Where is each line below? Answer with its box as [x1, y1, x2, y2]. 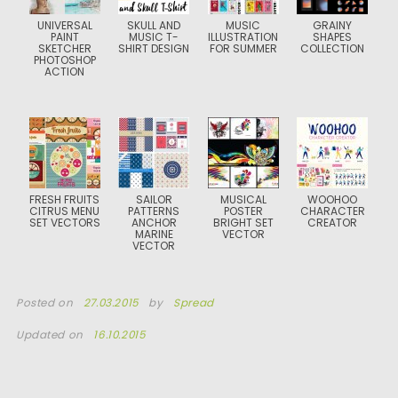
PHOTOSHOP [33, 52, 96, 68]
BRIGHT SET [212, 215, 274, 230]
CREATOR [307, 215, 358, 230]
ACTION [44, 64, 85, 79]
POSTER [223, 203, 263, 219]
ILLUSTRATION [208, 29, 279, 44]
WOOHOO [307, 192, 358, 207]
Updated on [15, 328, 87, 342]
